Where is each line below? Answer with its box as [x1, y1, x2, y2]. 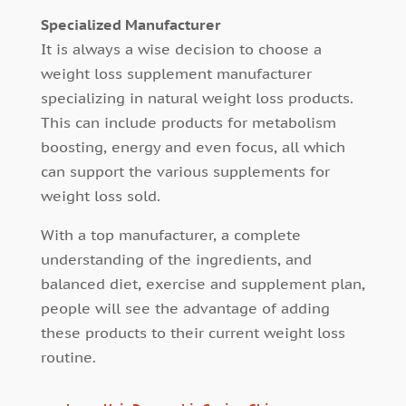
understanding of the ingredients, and [40, 250, 312, 269]
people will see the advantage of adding [40, 299, 330, 318]
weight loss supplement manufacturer [40, 64, 312, 83]
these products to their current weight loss [40, 324, 345, 343]
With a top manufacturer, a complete [40, 226, 301, 245]
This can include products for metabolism [40, 113, 336, 132]
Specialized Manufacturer [40, 15, 221, 34]
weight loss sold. [40, 187, 160, 206]
